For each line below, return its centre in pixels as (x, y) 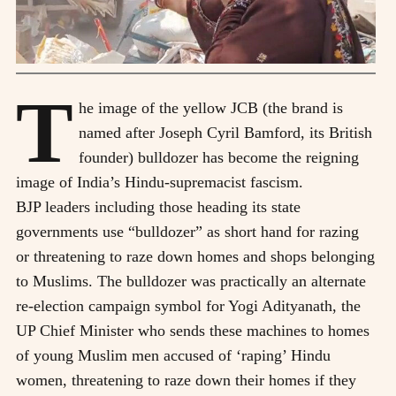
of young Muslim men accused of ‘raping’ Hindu (173, 355)
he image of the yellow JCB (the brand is (211, 107)
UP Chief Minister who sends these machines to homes (193, 330)
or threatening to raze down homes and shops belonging (195, 256)
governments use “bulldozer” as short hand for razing (187, 231)
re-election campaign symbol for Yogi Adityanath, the (188, 305)
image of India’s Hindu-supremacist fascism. (160, 182)
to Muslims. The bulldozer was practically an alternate (191, 281)
